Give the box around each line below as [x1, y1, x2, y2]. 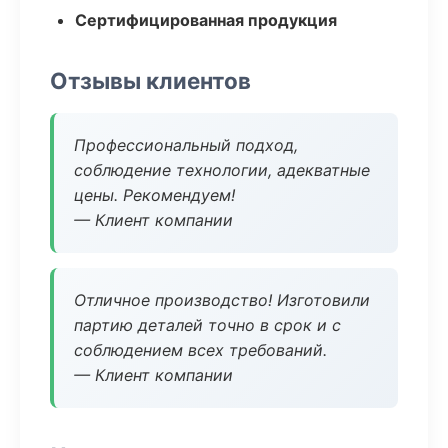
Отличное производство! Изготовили [74, 290, 370, 310]
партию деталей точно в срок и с [74, 315, 341, 335]
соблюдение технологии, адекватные [74, 160, 370, 180]
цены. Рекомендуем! [74, 185, 235, 205]
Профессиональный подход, [74, 135, 298, 155]
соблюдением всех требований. [74, 340, 327, 360]
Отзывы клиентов [50, 67, 251, 94]
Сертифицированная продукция [75, 10, 337, 30]
